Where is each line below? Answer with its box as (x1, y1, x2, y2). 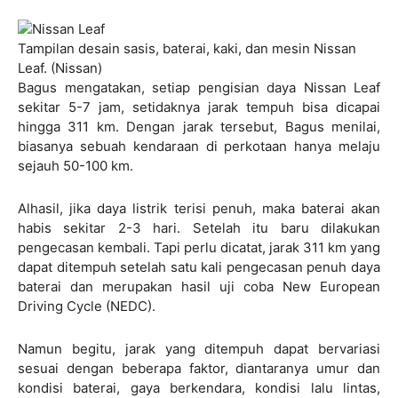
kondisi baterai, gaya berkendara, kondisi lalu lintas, (18, 378, 380, 396)
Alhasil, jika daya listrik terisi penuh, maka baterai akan (18, 199, 380, 217)
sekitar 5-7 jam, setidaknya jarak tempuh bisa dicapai (18, 98, 380, 115)
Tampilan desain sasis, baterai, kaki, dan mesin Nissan (18, 39, 356, 57)
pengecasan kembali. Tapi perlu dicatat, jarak (18, 238, 303, 256)
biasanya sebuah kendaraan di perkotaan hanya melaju (18, 137, 380, 155)
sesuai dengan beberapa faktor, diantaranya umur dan (18, 359, 380, 377)
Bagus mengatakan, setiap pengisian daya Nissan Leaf (18, 78, 380, 96)
